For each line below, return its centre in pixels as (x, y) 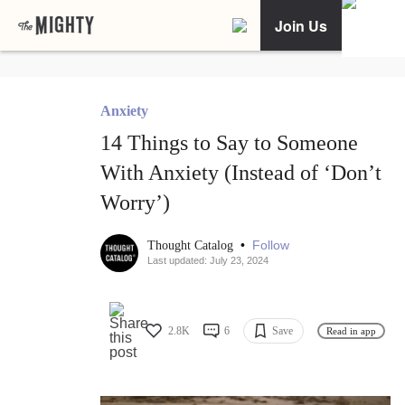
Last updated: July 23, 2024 (208, 261)
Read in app (351, 330)
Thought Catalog (192, 246)
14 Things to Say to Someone (229, 143)
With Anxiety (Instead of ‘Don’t (241, 173)
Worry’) (135, 203)
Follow (271, 245)
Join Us (301, 25)
